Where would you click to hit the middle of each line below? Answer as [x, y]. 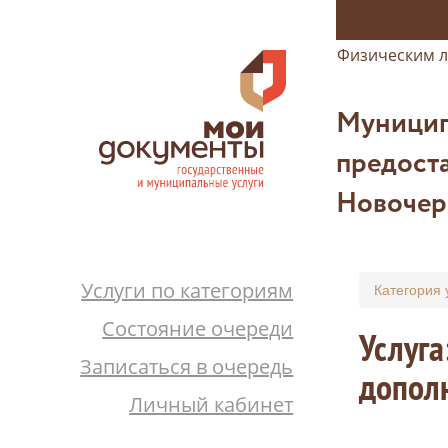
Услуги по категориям [187, 290]
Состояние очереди [198, 328]
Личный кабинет [211, 404]
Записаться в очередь [187, 366]
